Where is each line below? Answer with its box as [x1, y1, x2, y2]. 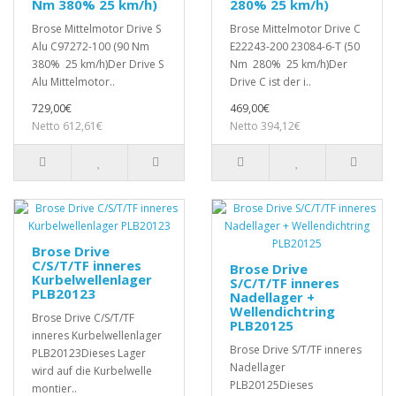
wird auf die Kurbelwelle [32, 363, 152, 379]
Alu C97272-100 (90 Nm [32, 39, 152, 55]
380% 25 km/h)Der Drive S [32, 57, 164, 72]
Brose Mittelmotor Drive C [230, 21, 361, 37]
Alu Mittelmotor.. [32, 74, 115, 90]
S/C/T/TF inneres [230, 274, 339, 293]
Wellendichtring [230, 302, 335, 321]
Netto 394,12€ [230, 118, 301, 134]
